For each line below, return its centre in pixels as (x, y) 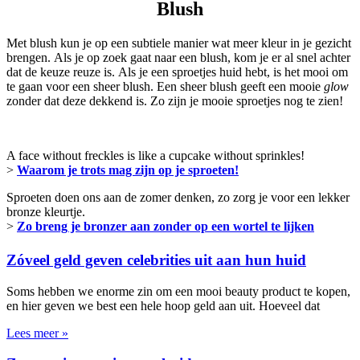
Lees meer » (37, 333)
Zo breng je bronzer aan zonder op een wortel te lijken (166, 226)
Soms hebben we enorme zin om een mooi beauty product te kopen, (178, 291)
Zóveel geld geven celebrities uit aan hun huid (156, 260)
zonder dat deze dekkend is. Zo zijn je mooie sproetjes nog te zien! (175, 100)
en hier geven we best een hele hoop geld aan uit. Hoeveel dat (163, 305)
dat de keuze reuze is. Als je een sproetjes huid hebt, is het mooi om (177, 72)
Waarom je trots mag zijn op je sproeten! (128, 170)
